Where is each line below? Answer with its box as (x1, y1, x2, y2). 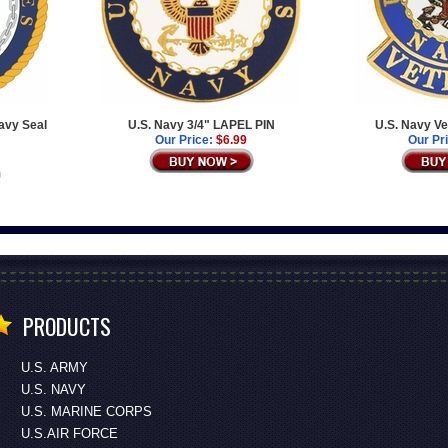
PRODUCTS (22, 309, 111, 342)
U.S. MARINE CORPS (20, 403, 152, 419)
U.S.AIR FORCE (20, 425, 118, 441)
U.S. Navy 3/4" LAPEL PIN (127, 117, 275, 132)
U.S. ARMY (20, 359, 88, 375)
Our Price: (155, 132, 214, 147)
